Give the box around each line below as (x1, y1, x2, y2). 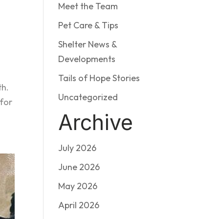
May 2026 (58, 180, 98, 192)
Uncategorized (58, 91, 118, 103)
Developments (58, 53, 116, 65)
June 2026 (58, 161, 100, 173)
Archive (58, 109, 133, 135)
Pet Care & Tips (58, 20, 119, 31)
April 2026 (58, 199, 100, 211)
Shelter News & (58, 39, 117, 50)
